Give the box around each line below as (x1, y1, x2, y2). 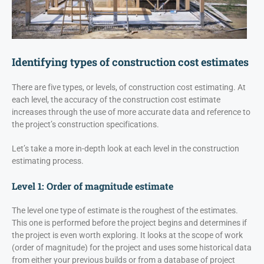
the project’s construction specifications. (12, 120, 159, 130)
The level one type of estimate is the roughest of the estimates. (12, 206, 238, 216)
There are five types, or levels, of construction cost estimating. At (12, 82, 246, 93)
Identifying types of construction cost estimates (12, 55, 249, 70)
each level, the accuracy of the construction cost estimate (12, 95, 220, 105)
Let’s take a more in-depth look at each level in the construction (12, 144, 239, 154)
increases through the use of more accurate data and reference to (12, 107, 250, 117)
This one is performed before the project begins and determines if (12, 218, 247, 228)
